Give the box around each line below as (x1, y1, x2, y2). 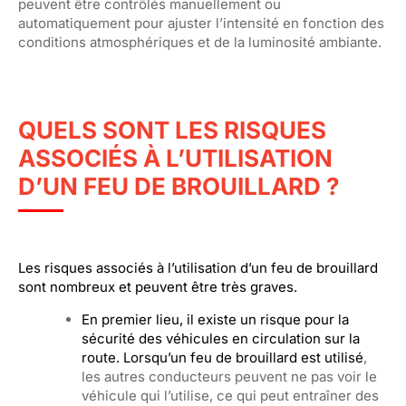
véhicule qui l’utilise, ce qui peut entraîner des (82, 387, 379, 404)
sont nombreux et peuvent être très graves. (18, 278, 297, 295)
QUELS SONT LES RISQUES (18, 116, 326, 144)
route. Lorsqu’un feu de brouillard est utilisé (82, 349, 363, 366)
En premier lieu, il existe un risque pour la (82, 311, 349, 328)
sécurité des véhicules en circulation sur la (82, 330, 360, 347)
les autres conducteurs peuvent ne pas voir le (82, 368, 377, 385)
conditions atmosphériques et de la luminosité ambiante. (18, 34, 382, 51)
